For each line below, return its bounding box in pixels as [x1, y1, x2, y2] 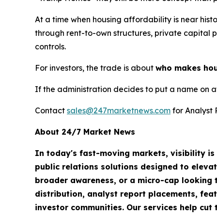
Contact [35, 106, 67, 116]
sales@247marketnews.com [67, 106, 170, 116]
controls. [35, 42, 66, 52]
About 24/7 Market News [35, 127, 135, 137]
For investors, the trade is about [35, 63, 155, 73]
